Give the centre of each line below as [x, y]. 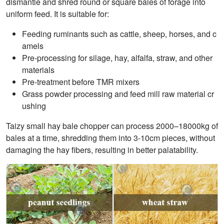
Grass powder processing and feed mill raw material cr [118, 93]
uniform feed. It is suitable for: [57, 13]
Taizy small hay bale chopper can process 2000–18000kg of [112, 125]
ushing [34, 105]
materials [38, 69]
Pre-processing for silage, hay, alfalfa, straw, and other [117, 57]
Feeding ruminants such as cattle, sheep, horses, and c [119, 33]
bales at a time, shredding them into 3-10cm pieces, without [110, 137]
